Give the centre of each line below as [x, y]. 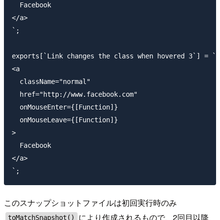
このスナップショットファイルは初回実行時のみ [90, 202]
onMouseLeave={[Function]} [65, 120]
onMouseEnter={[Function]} [65, 107]
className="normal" [51, 81]
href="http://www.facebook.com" [75, 94]
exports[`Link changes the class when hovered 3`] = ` [114, 56]
